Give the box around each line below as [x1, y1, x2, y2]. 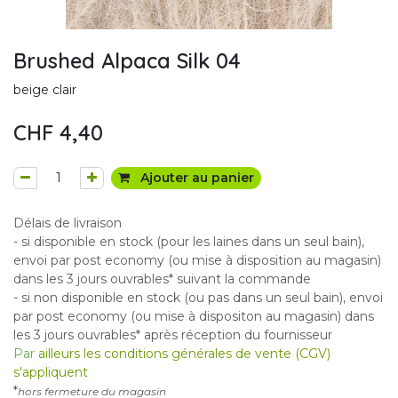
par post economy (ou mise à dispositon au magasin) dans [13, 308, 374, 324]
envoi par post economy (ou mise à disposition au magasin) [13, 252, 381, 268]
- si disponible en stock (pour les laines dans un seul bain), [13, 234, 364, 250]
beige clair [13, 82, 76, 98]
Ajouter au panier [137, 170, 254, 186]
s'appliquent [13, 364, 88, 380]
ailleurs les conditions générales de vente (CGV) [35, 346, 330, 362]
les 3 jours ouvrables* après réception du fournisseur [13, 327, 332, 343]
